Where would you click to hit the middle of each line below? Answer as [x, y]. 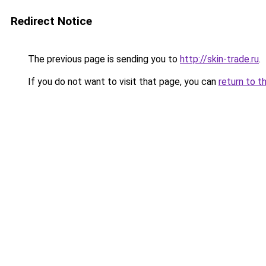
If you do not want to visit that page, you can [122, 82]
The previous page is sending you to [103, 59]
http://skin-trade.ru [219, 59]
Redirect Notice [51, 21]
